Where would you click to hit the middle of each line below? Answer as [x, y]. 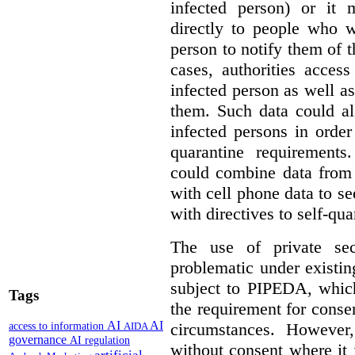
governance [39, 340]
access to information [58, 326]
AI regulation [100, 340]
